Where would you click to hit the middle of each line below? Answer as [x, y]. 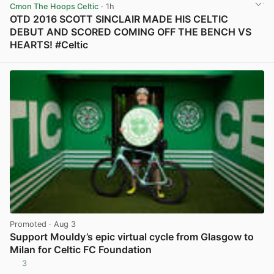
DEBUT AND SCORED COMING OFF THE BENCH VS [131, 32]
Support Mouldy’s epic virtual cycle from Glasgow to [132, 236]
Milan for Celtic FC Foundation [81, 249]
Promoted [28, 224]
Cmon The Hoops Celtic [54, 7]
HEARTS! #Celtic [49, 45]
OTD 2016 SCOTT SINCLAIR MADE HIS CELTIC [119, 19]
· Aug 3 [61, 224]
